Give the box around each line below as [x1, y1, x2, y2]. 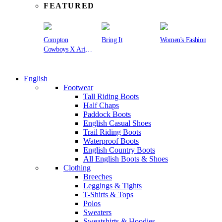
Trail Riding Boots [83, 127, 141, 136]
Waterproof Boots [83, 136, 139, 145]
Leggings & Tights [83, 181, 142, 190]
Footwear [63, 83, 93, 92]
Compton [44, 36, 68, 44]
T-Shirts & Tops [83, 190, 133, 199]
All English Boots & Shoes [83, 154, 168, 163]
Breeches [83, 172, 112, 181]
